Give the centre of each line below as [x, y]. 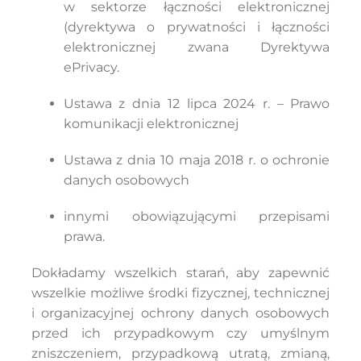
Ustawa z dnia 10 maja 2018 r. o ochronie [197, 160]
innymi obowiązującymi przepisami [197, 216]
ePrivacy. [91, 67]
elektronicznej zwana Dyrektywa [197, 47]
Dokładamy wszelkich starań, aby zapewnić [180, 273]
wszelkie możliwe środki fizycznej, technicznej [180, 293]
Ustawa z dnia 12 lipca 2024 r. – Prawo [197, 104]
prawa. [84, 237]
